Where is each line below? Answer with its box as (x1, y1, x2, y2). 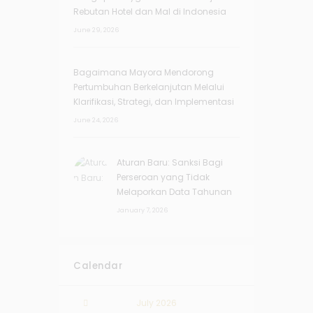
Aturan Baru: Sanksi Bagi (117, 156, 223, 168)
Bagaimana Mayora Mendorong (73, 66, 214, 78)
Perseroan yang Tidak (117, 170, 210, 183)
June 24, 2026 (73, 115, 118, 124)
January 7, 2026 (117, 205, 168, 214)
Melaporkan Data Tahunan (117, 185, 232, 198)
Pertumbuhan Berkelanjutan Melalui (73, 80, 224, 93)
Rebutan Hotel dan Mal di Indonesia (73, 5, 226, 17)
